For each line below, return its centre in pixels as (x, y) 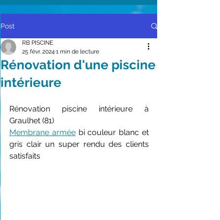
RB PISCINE (38, 43)
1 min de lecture (78, 52)
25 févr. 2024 (39, 52)
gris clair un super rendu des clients (79, 144)
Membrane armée (42, 132)
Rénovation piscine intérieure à (79, 109)
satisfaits (25, 156)
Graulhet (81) (32, 121)
